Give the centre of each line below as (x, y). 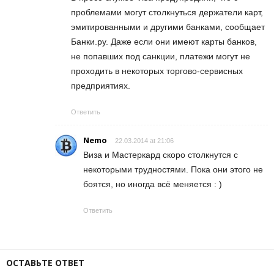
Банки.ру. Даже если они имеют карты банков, (164, 41)
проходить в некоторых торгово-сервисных (157, 71)
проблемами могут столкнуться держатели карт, (167, 12)
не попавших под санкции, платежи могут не (161, 56)
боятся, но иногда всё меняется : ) (153, 184)
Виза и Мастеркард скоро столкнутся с (161, 154)
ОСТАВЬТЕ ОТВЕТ (45, 262)
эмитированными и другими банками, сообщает (168, 27)
